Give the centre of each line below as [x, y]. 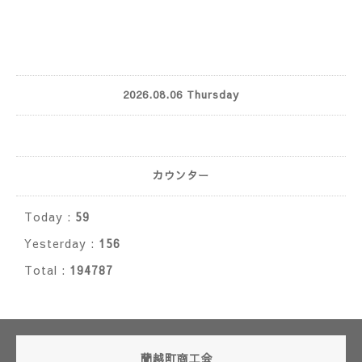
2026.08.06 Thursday [181, 95]
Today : [50, 216]
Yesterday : [61, 243]
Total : [47, 269]
